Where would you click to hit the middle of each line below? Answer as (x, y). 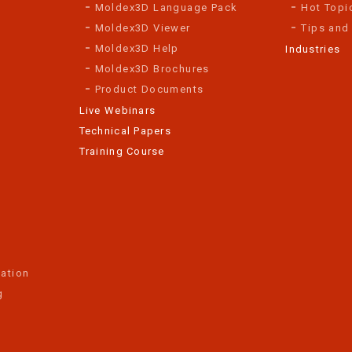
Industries (313, 49)
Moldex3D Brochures (152, 68)
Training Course (122, 151)
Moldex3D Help (137, 48)
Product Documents (149, 89)
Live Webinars (117, 110)
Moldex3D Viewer (143, 27)
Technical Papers (125, 130)
